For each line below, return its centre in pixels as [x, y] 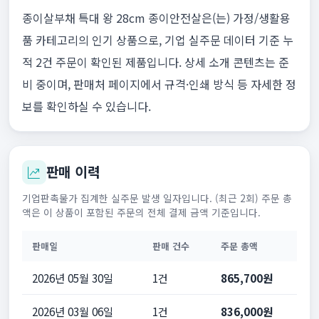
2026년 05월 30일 [72, 278]
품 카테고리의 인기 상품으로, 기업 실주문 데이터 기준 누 [157, 40]
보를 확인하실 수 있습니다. [86, 106]
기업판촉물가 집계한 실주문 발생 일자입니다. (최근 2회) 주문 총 [157, 198]
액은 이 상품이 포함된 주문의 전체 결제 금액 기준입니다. [141, 213]
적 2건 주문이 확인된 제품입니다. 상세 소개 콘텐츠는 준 [155, 62]
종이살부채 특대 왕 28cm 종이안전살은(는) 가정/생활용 [156, 18]
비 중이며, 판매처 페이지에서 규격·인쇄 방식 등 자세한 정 [159, 84]
